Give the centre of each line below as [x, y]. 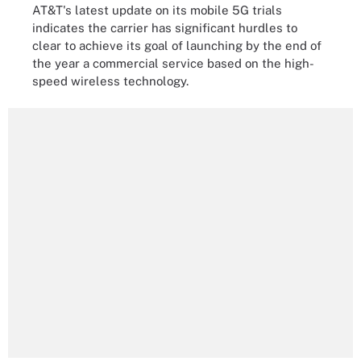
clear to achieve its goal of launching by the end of [177, 45]
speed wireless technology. [110, 81]
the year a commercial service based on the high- [173, 63]
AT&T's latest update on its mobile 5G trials [157, 10]
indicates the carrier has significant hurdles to [165, 27]
